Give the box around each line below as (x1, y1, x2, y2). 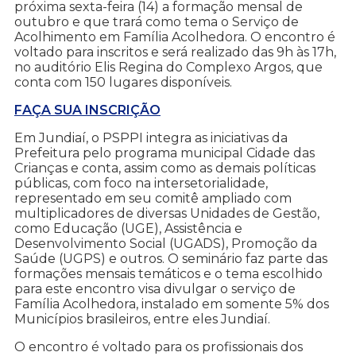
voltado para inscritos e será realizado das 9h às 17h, (14, 44, 336, 60)
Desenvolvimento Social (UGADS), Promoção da (14, 236, 317, 252)
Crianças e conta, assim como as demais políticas (14, 161, 315, 176)
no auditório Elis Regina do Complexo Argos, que (14, 60, 323, 75)
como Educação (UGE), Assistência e (14, 221, 242, 237)
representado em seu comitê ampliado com (14, 191, 292, 207)
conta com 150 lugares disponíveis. (14, 75, 232, 91)
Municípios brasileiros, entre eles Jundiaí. (14, 311, 270, 327)
